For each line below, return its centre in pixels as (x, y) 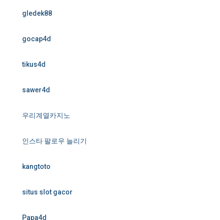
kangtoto (36, 166)
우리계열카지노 (46, 115)
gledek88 (37, 13)
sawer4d (36, 90)
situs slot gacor (47, 192)
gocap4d (37, 39)
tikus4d (34, 64)
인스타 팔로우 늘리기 (55, 141)
